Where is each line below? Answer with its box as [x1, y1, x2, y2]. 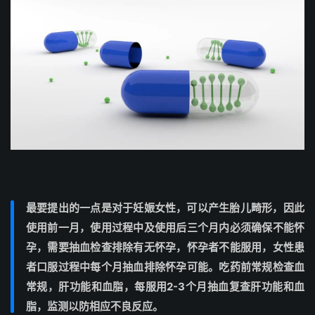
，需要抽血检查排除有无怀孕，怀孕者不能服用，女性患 [37, 240, 305, 255]
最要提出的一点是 [26, 201, 112, 215]
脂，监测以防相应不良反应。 [26, 300, 163, 314]
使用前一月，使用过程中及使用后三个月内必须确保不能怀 [26, 221, 304, 235]
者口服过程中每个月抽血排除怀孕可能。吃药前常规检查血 [26, 260, 304, 274]
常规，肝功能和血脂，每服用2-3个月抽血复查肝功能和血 [26, 280, 304, 294]
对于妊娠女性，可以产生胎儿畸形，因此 [111, 201, 305, 215]
